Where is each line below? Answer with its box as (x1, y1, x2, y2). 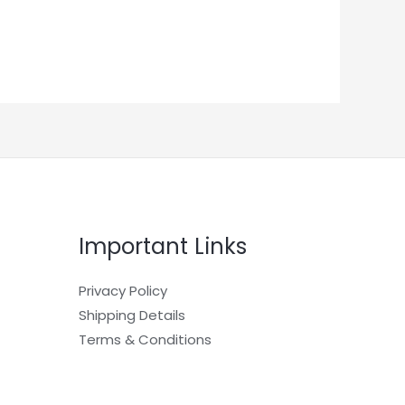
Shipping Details (79, 305, 186, 325)
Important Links (79, 230, 248, 262)
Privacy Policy (79, 280, 168, 300)
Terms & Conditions (79, 329, 212, 349)
